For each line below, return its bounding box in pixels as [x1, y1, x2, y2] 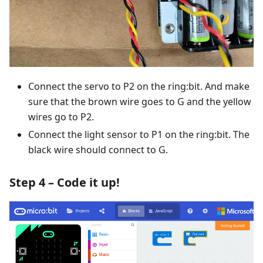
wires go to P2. [28, 110, 94, 124]
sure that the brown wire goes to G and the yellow [28, 95, 251, 109]
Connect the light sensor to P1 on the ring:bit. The [28, 128, 249, 141]
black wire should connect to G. [28, 143, 168, 157]
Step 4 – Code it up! [9, 174, 120, 191]
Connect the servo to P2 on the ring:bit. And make [28, 80, 249, 93]
